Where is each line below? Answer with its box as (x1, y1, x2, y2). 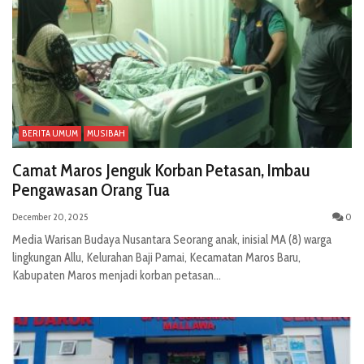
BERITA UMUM (22, 128, 78, 140)
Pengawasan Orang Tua (12, 179, 170, 201)
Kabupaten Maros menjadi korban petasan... (12, 268, 221, 284)
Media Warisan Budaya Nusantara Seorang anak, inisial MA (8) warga (12, 232, 331, 248)
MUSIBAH (87, 128, 125, 140)
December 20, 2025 (12, 210, 88, 223)
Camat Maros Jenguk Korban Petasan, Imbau (12, 159, 310, 182)
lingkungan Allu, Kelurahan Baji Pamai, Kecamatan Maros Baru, (12, 250, 301, 266)
